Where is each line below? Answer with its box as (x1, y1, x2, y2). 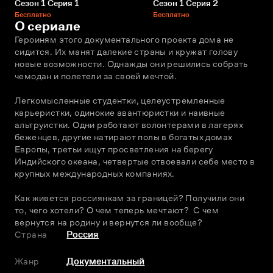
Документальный (66, 256, 145, 267)
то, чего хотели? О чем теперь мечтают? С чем (15, 205, 219, 216)
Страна (15, 229, 48, 240)
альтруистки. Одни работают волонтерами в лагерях (15, 119, 244, 130)
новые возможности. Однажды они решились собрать (15, 58, 248, 69)
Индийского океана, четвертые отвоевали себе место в (15, 156, 255, 167)
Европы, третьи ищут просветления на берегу (15, 144, 213, 155)
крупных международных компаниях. (15, 168, 175, 179)
